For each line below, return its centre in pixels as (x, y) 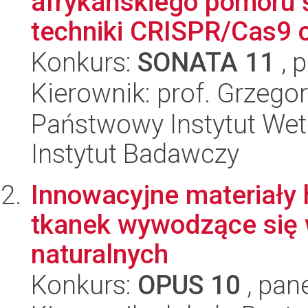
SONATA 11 (206, 62)
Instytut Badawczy (135, 154)
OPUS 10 (189, 285)
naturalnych (100, 254)
